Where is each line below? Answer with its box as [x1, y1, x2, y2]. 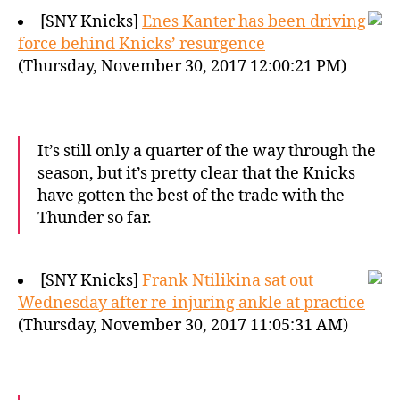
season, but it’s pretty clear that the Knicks [37, 163, 355, 184]
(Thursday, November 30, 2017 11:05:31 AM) [18, 315, 348, 336]
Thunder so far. [37, 208, 152, 229]
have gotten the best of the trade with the [37, 186, 345, 206]
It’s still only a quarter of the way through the [37, 141, 376, 162]
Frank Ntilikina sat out [142, 271, 313, 291]
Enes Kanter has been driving [142, 12, 366, 32]
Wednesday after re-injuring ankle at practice [18, 293, 365, 313]
